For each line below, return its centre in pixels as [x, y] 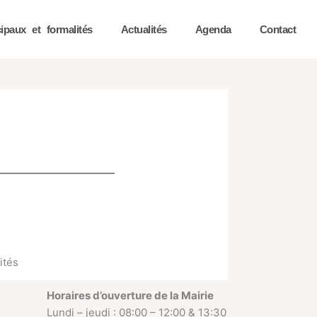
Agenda [213, 29]
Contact [277, 29]
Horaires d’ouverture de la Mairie [130, 296]
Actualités [144, 29]
